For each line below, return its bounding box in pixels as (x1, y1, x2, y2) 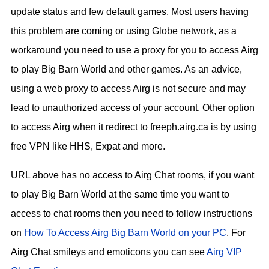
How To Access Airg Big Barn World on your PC (24, 228, 226, 238)
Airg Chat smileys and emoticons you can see (11, 247, 207, 258)
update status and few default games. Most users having (11, 7, 249, 17)
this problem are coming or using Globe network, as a (11, 26, 237, 37)
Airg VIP (207, 247, 242, 258)
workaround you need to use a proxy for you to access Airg (11, 45, 258, 56)
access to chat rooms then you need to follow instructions (11, 208, 252, 219)
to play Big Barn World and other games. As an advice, (11, 64, 242, 75)
